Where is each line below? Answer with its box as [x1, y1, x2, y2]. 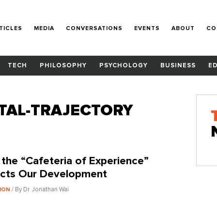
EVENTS [134, 25, 160, 31]
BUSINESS [160, 62, 196, 69]
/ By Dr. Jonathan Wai [12, 186, 69, 193]
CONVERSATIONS [66, 25, 123, 31]
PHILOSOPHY [40, 62, 87, 69]
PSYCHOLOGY [99, 62, 148, 69]
